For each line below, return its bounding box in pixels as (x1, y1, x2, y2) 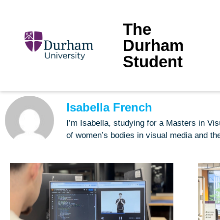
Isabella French (66, 100, 152, 114)
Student (123, 53, 183, 71)
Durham (123, 36, 184, 55)
